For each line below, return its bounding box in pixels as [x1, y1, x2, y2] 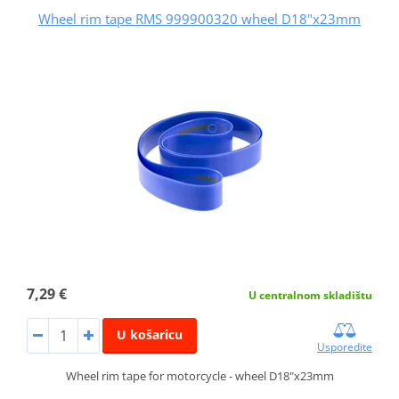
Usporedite [317, 338, 373, 354]
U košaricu [116, 325, 183, 343]
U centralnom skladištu [248, 287, 373, 303]
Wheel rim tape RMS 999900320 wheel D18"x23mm [38, 9, 361, 28]
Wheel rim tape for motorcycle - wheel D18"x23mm [65, 367, 334, 384]
